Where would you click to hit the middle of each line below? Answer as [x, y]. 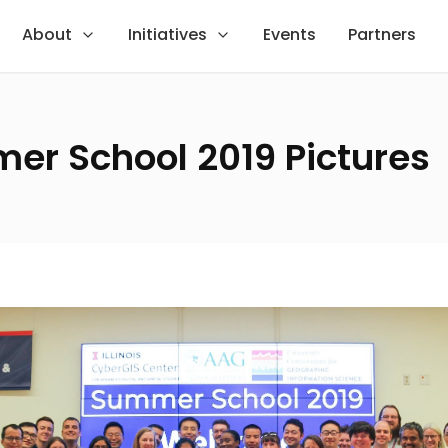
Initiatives [167, 34]
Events [289, 34]
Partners [381, 34]
